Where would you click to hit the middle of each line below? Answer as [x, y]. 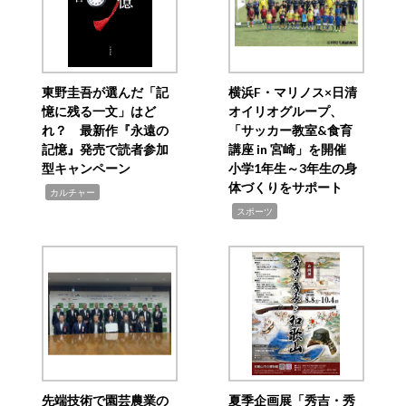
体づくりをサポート [285, 188]
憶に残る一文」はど [99, 111]
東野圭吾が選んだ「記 [106, 92]
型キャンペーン [87, 169]
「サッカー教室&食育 [290, 130]
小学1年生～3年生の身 [292, 169]
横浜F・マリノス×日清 [292, 92]
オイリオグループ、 [285, 111]
